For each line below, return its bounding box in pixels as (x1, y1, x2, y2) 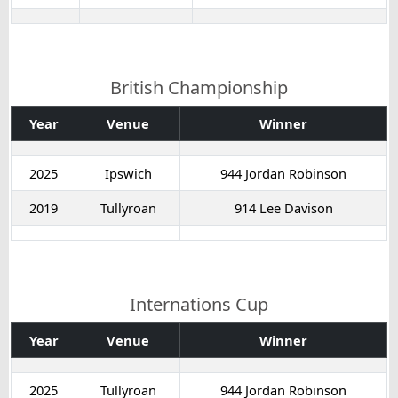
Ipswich (104, 163, 152, 182)
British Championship (110, 75, 288, 99)
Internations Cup (130, 291, 268, 316)
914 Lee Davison (234, 198, 333, 217)
